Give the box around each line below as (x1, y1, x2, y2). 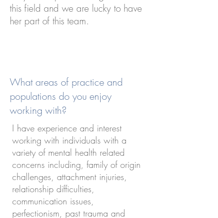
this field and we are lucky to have (10, 2, 142, 15)
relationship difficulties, (12, 183, 94, 195)
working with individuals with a (12, 134, 127, 146)
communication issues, (12, 195, 94, 207)
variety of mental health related (12, 146, 125, 158)
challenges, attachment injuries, (12, 171, 127, 182)
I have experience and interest (12, 122, 122, 134)
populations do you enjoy (10, 90, 111, 103)
